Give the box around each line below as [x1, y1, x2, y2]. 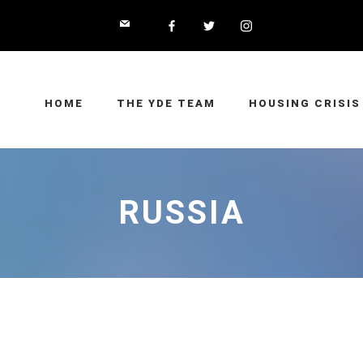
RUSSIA [117, 194, 246, 232]
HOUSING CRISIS [249, 97, 361, 109]
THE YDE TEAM [117, 97, 216, 109]
